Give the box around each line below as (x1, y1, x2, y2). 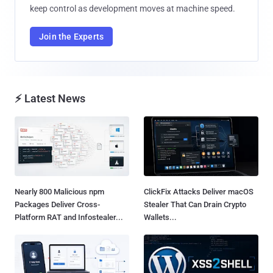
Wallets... (144, 213, 177, 222)
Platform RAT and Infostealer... (15, 213, 123, 222)
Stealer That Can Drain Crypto (144, 200, 246, 210)
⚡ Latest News (15, 91, 85, 105)
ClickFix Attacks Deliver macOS (144, 187, 253, 197)
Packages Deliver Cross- (15, 200, 100, 210)
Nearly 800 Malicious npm (15, 187, 104, 197)
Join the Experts (39, 31, 104, 41)
